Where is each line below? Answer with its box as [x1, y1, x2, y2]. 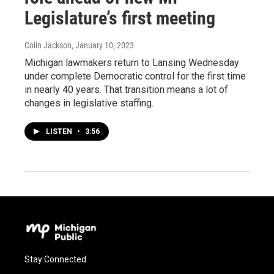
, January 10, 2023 [72, 40, 134, 51]
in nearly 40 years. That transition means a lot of [24, 84, 228, 96]
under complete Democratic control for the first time [24, 70, 246, 83]
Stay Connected [24, 254, 86, 265]
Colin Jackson [24, 40, 72, 51]
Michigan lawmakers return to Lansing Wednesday [24, 57, 239, 69]
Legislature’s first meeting [24, 7, 215, 29]
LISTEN [46, 127, 74, 136]
